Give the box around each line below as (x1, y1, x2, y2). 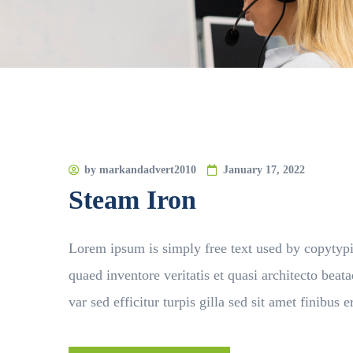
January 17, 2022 (223, 164, 305, 176)
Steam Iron (69, 185, 196, 214)
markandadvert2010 (99, 164, 196, 176)
